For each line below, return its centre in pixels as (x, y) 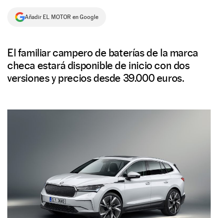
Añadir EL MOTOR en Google (62, 17)
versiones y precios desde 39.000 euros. (96, 78)
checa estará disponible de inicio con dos (99, 65)
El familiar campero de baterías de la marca (103, 53)
